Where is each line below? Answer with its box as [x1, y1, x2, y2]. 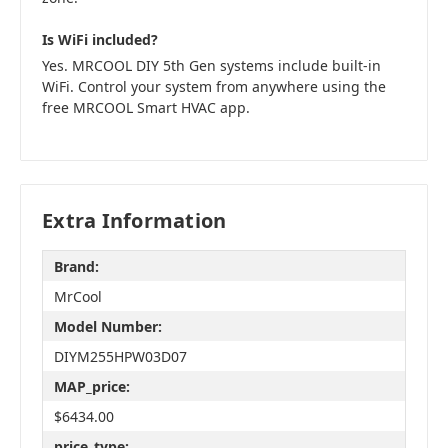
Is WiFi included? [42, 30, 158, 50]
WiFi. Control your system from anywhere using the [42, 77, 386, 97]
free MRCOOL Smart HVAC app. [42, 98, 250, 118]
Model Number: [53, 316, 162, 336]
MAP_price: [53, 376, 130, 396]
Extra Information [42, 207, 227, 235]
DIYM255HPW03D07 [53, 346, 187, 366]
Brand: [53, 256, 99, 276]
